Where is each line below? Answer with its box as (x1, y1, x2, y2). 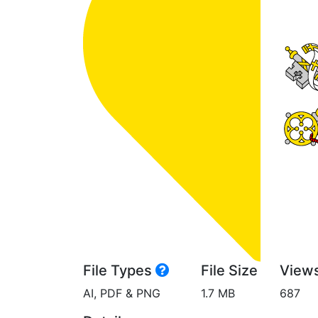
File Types (83, 262, 155, 279)
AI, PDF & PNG (83, 286, 160, 300)
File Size (201, 262, 258, 279)
